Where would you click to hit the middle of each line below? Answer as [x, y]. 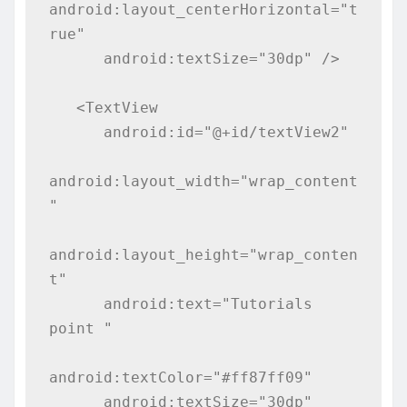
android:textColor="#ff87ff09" [180, 377]
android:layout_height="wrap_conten [203, 254]
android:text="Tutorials [76, 303]
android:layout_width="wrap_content [203, 181]
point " [80, 328]
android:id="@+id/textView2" [76, 132]
